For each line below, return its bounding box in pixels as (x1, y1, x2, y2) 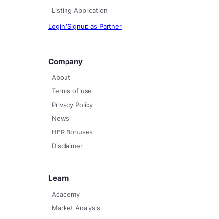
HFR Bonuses (52, 128, 93, 136)
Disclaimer (52, 141, 83, 150)
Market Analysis (52, 203, 100, 212)
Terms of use (52, 87, 92, 95)
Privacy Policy (52, 100, 93, 109)
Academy (52, 190, 80, 198)
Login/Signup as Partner (48, 22, 122, 30)
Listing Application (52, 6, 108, 14)
